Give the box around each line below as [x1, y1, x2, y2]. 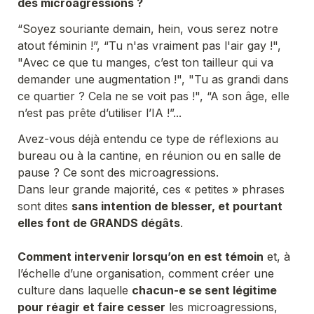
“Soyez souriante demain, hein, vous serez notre [18, 21, 278, 36]
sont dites [18, 198, 71, 213]
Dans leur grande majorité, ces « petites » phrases [18, 182, 285, 196]
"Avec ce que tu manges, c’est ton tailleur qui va [18, 55, 273, 69]
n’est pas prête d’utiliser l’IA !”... [18, 105, 182, 120]
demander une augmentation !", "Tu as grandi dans [18, 71, 289, 86]
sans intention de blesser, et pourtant [71, 198, 282, 213]
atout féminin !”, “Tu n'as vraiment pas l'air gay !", [18, 38, 281, 53]
